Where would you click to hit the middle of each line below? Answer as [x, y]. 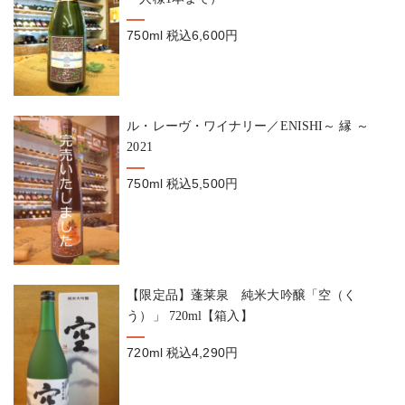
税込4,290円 [202, 352]
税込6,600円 [202, 36]
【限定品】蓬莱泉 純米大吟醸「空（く [242, 294]
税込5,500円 [202, 183]
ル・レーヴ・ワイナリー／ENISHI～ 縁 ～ [254, 125]
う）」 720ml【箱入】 [190, 315]
